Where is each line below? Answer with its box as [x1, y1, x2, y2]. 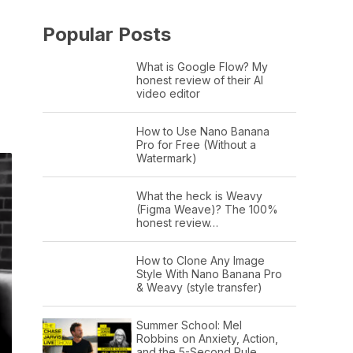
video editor [136, 86, 200, 100]
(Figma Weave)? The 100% [136, 202, 278, 216]
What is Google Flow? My [136, 59, 268, 73]
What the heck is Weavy [136, 188, 262, 203]
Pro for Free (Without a [136, 137, 256, 151]
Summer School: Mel [136, 318, 242, 332]
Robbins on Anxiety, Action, [136, 331, 278, 345]
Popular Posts [43, 22, 171, 46]
